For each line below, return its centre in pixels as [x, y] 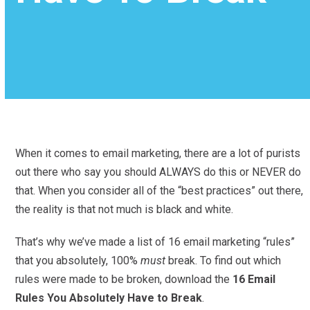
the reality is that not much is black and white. [126, 210]
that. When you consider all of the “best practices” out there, [159, 191]
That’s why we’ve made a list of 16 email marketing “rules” [155, 242]
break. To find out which [224, 261]
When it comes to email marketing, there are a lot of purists [158, 154]
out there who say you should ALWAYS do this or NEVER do [158, 172]
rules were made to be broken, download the [124, 280]
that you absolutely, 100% [78, 261]
